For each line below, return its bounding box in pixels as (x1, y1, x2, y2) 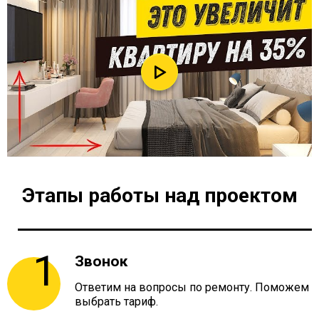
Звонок (75, 253, 127, 271)
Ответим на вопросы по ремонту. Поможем (75, 281, 309, 295)
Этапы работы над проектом (21, 184, 298, 208)
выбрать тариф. (75, 295, 158, 309)
